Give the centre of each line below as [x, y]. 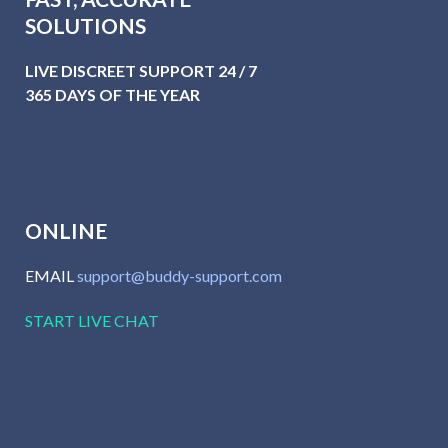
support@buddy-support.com [179, 275]
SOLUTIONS [85, 25]
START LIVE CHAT [92, 320]
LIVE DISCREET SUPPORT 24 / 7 [141, 70]
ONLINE [66, 230]
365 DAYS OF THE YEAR [112, 94]
